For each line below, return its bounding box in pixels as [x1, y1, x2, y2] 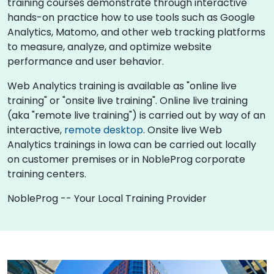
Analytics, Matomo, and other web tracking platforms [7, 24, 265, 39]
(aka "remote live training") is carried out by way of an [7, 108, 265, 122]
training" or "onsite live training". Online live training [7, 93, 248, 108]
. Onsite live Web [143, 122, 222, 137]
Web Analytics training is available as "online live [7, 78, 237, 93]
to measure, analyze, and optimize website [7, 39, 212, 54]
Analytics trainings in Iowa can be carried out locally [7, 137, 256, 152]
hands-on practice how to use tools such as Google [7, 10, 255, 24]
